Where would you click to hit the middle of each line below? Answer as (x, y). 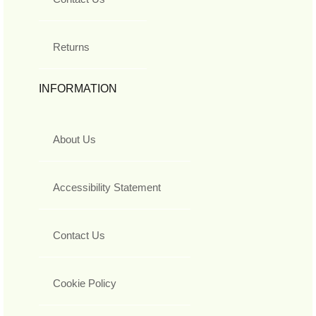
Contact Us (79, 236)
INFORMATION (78, 89)
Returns (71, 47)
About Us (74, 140)
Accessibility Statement (107, 188)
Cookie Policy (85, 284)
